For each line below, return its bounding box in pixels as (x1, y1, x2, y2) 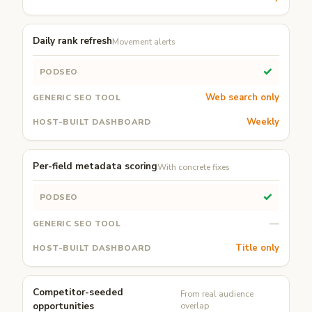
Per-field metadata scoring (33, 159, 157, 173)
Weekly (247, 116, 279, 129)
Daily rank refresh (33, 34, 112, 48)
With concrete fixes (157, 161, 230, 173)
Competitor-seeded (33, 286, 123, 299)
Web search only (205, 91, 279, 104)
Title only (235, 242, 279, 255)
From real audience (180, 288, 253, 300)
